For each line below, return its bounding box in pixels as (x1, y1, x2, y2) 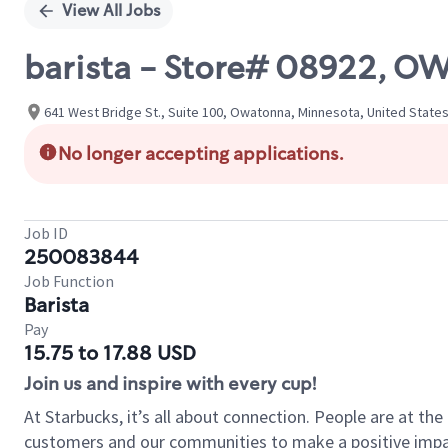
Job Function (24, 271, 114, 291)
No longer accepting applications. (58, 142, 344, 166)
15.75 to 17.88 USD (24, 340, 196, 366)
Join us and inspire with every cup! (24, 372, 316, 396)
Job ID (24, 223, 68, 243)
